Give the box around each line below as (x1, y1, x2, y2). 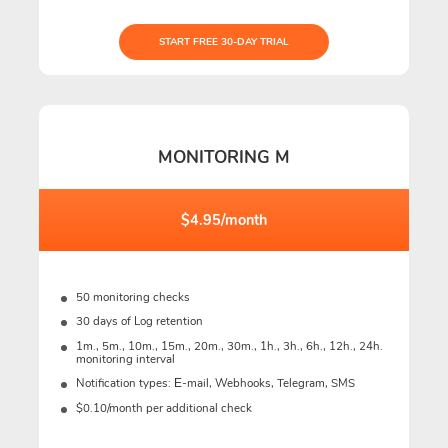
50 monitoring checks (75, 288, 190, 305)
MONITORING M (158, 146, 290, 170)
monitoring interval (75, 350, 175, 367)
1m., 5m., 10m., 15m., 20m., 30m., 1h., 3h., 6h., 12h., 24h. (75, 337, 383, 354)
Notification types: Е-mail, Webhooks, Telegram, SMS (75, 375, 355, 392)
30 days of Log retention (75, 313, 203, 330)
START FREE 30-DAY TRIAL (159, 34, 289, 49)
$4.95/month (181, 209, 267, 230)
